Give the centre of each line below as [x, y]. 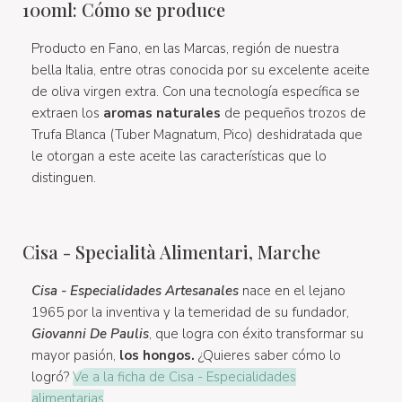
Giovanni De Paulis [90, 333]
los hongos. [157, 355]
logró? [52, 376]
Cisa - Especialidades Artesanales [135, 290]
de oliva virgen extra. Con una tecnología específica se [196, 91]
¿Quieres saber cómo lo [268, 355]
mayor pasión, [75, 355]
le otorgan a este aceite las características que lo [179, 156]
